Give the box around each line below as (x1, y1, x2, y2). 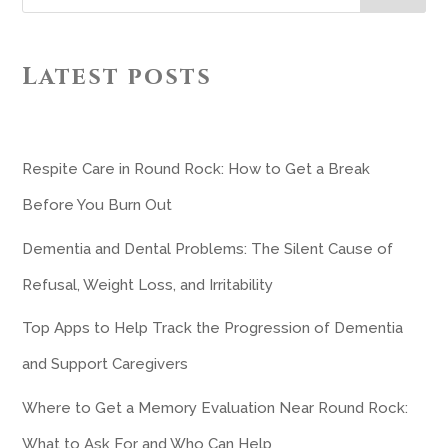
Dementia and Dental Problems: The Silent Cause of (22, 239, 394, 258)
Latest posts (22, 61, 213, 94)
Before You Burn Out (22, 196, 173, 215)
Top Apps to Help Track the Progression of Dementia (22, 319, 404, 338)
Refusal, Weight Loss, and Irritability (22, 275, 274, 294)
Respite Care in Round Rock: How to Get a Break (22, 160, 371, 179)
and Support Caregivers (22, 355, 189, 374)
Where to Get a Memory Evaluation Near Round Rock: (22, 398, 409, 417)
